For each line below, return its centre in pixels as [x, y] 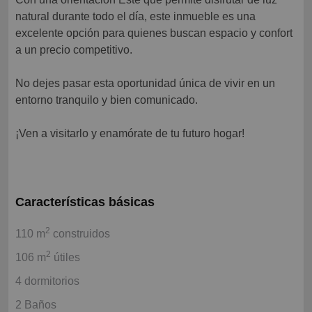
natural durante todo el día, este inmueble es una [135, 17]
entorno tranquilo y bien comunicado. [107, 100]
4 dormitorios [47, 281]
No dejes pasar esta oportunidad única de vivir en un [145, 84]
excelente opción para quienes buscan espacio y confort [154, 33]
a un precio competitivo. [74, 50]
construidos [80, 234]
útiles [65, 258]
